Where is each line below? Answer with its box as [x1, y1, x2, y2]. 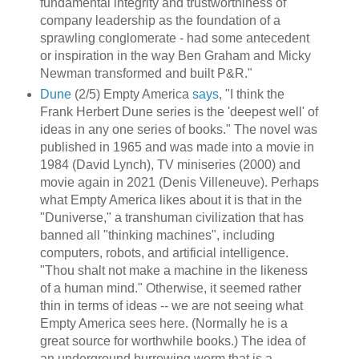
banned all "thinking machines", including [39, 228, 275, 242]
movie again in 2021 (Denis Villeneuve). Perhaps [39, 175, 319, 189]
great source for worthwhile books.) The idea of [39, 333, 305, 348]
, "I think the [218, 87, 284, 101]
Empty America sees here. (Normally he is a [39, 316, 288, 330]
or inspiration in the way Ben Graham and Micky [39, 48, 311, 63]
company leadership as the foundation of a [39, 13, 280, 27]
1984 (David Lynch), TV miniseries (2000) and [39, 157, 301, 171]
